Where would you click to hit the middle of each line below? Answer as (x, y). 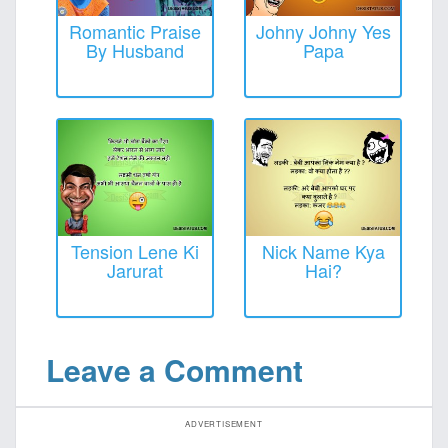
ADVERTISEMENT (224, 423)
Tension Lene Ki (135, 250)
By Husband (135, 49)
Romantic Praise (135, 30)
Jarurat (135, 269)
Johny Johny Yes (323, 30)
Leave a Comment (174, 369)
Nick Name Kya (323, 250)
